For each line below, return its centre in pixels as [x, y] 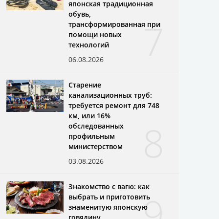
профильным [92, 136]
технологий [89, 44]
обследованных [96, 126]
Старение [85, 85]
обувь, [80, 14]
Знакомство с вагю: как [109, 186]
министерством [96, 146]
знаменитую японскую [108, 207]
